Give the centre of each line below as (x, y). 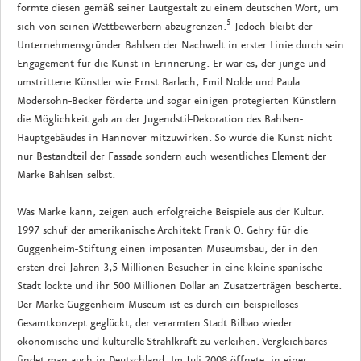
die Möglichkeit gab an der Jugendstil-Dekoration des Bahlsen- (160, 119)
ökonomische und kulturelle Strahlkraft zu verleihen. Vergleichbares (172, 341)
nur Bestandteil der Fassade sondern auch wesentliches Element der (172, 156)
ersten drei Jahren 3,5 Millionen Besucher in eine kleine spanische (170, 267)
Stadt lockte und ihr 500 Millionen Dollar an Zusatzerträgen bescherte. (179, 286)
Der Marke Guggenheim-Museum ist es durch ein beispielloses (158, 304)
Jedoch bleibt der (272, 26)
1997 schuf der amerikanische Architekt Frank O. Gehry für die (162, 230)
